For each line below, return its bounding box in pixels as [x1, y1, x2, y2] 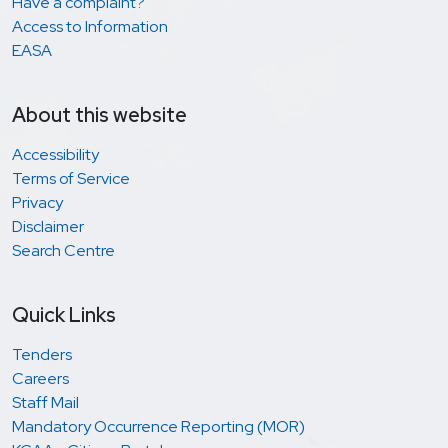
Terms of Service [12, 168, 130, 189]
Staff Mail [12, 392, 79, 413]
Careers [12, 368, 69, 389]
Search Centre [12, 240, 115, 261]
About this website [12, 102, 187, 128]
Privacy [12, 192, 63, 213]
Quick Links [12, 302, 116, 328]
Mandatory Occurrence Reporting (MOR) [12, 416, 305, 437]
